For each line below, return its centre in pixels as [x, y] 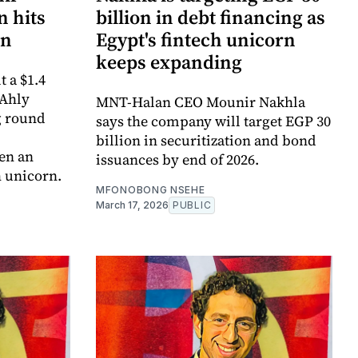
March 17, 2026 [132, 205]
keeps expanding [169, 62]
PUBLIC [192, 205]
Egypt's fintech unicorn [196, 40]
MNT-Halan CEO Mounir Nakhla [201, 102]
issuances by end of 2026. [177, 160]
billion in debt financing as [211, 18]
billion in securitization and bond [206, 141]
